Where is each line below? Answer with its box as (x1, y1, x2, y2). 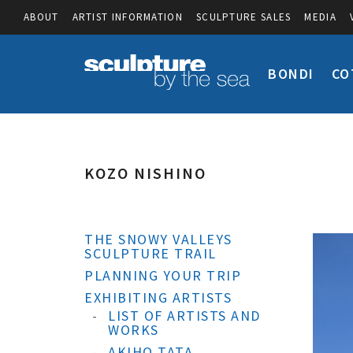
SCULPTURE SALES (195, 10, 292, 24)
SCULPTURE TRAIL (84, 244, 217, 262)
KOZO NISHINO (84, 163, 206, 183)
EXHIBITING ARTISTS (84, 288, 232, 307)
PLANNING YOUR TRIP (84, 266, 241, 284)
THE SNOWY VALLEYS (84, 230, 232, 248)
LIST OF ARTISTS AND (108, 307, 261, 325)
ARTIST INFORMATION (72, 10, 183, 24)
